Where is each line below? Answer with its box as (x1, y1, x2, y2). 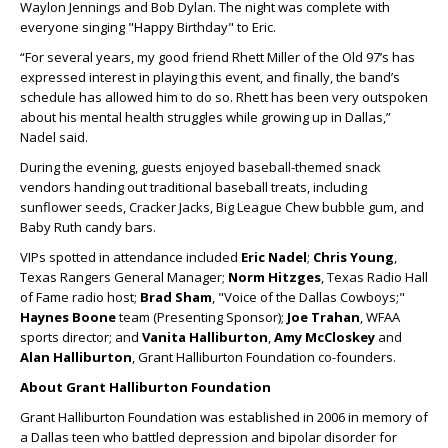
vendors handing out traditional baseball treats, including (20, 178, 367, 197)
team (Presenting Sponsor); (116, 308, 287, 327)
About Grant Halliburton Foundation (20, 378, 271, 397)
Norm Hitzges (228, 268, 321, 287)
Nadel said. (20, 128, 88, 147)
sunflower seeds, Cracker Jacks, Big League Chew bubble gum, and (20, 198, 424, 217)
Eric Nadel (241, 248, 307, 267)
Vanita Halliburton (142, 328, 268, 347)
